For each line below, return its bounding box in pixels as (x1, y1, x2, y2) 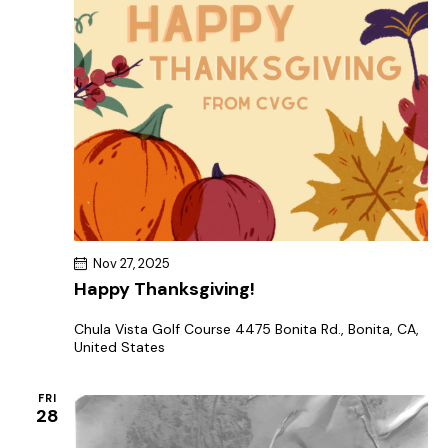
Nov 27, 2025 (93, 254, 170, 272)
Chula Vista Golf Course (74, 319, 235, 338)
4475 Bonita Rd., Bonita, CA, (235, 319, 419, 338)
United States (74, 337, 165, 356)
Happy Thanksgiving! (74, 276, 255, 301)
